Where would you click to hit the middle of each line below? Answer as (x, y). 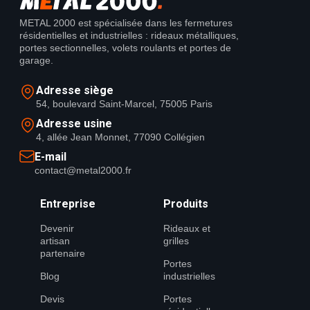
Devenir (57, 228)
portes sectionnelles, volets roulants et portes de (125, 47)
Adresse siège (75, 90)
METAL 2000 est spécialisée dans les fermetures (126, 22)
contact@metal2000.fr (83, 170)
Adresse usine (74, 123)
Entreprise (68, 203)
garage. (36, 60)
